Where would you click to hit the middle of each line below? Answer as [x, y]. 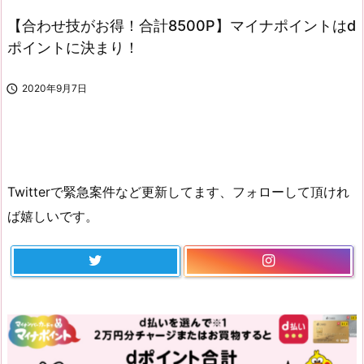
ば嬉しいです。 [53, 217]
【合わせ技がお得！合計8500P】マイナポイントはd [182, 25]
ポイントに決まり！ [73, 47]
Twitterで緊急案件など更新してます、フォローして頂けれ [178, 192]
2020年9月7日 [54, 88]
